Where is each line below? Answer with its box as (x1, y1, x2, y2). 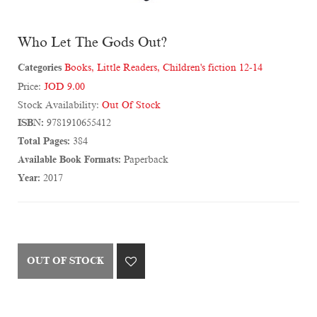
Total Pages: (18, 136, 70, 147)
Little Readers (97, 62, 157, 74)
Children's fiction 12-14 (163, 62, 263, 74)
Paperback (121, 154, 168, 166)
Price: (18, 81, 44, 93)
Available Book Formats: (18, 154, 121, 166)
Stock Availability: (18, 100, 102, 111)
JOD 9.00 (44, 81, 85, 93)
